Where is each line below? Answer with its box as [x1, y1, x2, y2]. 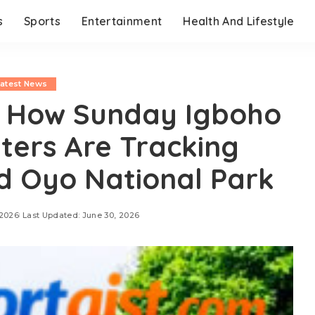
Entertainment [82, 14, 162, 28]
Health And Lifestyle [183, 14, 295, 28]
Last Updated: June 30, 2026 [22, 210, 140, 220]
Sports [24, 14, 61, 28]
